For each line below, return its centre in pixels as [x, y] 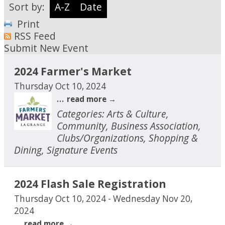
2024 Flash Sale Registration [90, 183]
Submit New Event [46, 48]
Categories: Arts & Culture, [113, 114]
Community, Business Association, [129, 126]
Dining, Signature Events [66, 150]
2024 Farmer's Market [73, 71]
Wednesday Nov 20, [153, 198]
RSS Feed [35, 36]
